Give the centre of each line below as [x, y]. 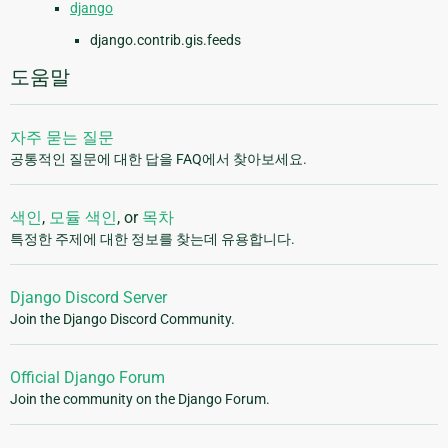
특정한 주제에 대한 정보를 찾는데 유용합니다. [152, 239]
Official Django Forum [87, 378]
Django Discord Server [88, 298]
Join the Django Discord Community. [122, 319]
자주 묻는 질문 [62, 138]
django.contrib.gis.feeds [165, 40]
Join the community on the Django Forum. [140, 399]
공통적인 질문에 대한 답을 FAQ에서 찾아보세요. [158, 159]
